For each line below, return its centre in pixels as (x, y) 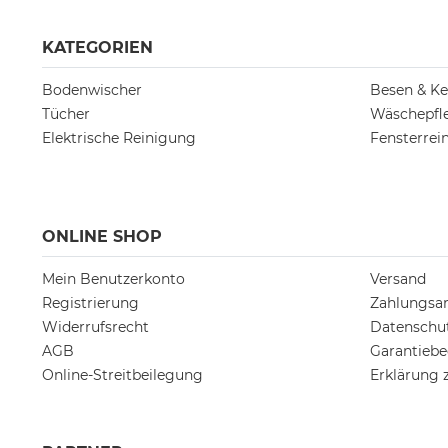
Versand (398, 279)
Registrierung (90, 303)
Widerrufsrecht (95, 327)
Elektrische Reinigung (119, 138)
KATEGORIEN (97, 48)
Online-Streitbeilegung (122, 375)
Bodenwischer (92, 90)
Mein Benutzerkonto (113, 279)
